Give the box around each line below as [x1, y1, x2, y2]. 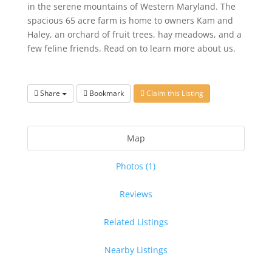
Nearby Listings [104, 244, 168, 256]
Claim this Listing [144, 88, 203, 99]
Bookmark [87, 88, 124, 99]
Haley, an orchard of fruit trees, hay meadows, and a [27, 29, 242, 41]
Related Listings [103, 216, 168, 228]
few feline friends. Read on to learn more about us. [27, 42, 236, 55]
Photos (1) [116, 160, 156, 172]
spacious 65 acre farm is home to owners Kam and [27, 15, 233, 27]
